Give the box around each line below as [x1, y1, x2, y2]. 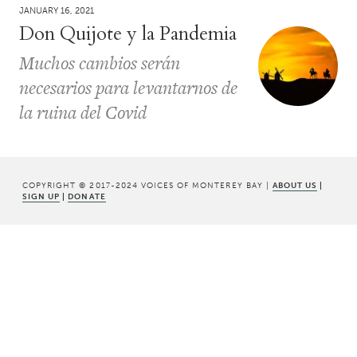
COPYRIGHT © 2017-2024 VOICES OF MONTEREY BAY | [22, 179, 273, 190]
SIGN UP [22, 190, 61, 202]
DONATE [68, 190, 106, 202]
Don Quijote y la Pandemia [19, 21, 237, 48]
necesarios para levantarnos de [19, 75, 237, 101]
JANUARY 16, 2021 [19, 6, 94, 17]
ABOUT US [272, 179, 318, 190]
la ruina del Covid [19, 100, 147, 126]
